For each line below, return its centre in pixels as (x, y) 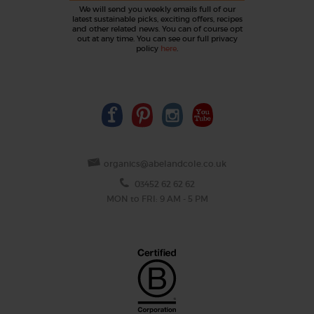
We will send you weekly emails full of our (157, 9)
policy (148, 48)
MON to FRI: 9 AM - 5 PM (157, 198)
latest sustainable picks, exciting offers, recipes (157, 19)
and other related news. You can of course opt (157, 28)
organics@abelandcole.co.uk (165, 163)
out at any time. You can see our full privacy (157, 38)
